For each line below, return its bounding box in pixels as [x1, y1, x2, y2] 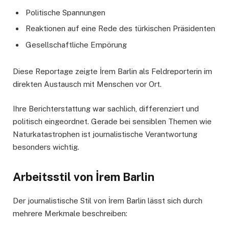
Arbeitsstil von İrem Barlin [13, 170, 154, 184]
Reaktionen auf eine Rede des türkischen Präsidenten [26, 24, 215, 33]
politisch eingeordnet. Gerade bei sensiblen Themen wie [13, 117, 212, 126]
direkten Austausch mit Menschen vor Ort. [13, 79, 162, 88]
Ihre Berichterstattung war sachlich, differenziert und [13, 104, 199, 113]
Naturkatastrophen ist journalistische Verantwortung [13, 129, 197, 139]
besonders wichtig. [13, 142, 79, 151]
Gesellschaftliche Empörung [26, 40, 127, 49]
